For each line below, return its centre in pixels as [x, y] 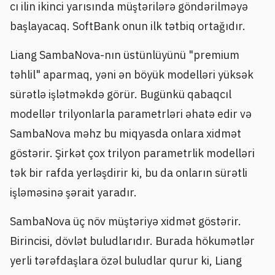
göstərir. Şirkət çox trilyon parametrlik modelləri [132, 153]
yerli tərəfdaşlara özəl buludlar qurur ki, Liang [126, 261]
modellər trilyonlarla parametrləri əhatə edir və [131, 114]
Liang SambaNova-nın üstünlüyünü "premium [125, 55]
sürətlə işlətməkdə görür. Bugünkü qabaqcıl [121, 94]
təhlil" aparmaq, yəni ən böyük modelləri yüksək [132, 74]
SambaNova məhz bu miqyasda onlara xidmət [126, 133]
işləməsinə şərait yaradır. [73, 192]
